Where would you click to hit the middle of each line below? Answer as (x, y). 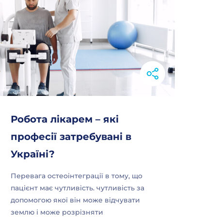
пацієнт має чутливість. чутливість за (78, 188)
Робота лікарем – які (65, 119)
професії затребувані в (71, 137)
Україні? (33, 154)
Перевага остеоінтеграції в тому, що (77, 176)
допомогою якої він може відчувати (76, 200)
